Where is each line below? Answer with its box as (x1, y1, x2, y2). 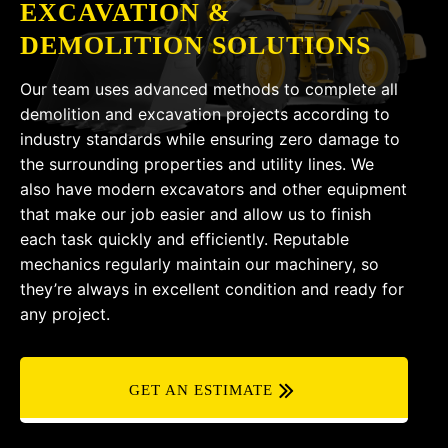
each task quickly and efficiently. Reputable (20, 229, 349, 249)
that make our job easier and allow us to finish (20, 204, 371, 224)
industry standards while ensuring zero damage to (20, 129, 400, 149)
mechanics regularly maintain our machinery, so (20, 254, 379, 274)
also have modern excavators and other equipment (20, 179, 407, 199)
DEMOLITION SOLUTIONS (20, 31, 371, 60)
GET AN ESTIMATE (129, 382, 273, 398)
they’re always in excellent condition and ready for (20, 279, 404, 299)
